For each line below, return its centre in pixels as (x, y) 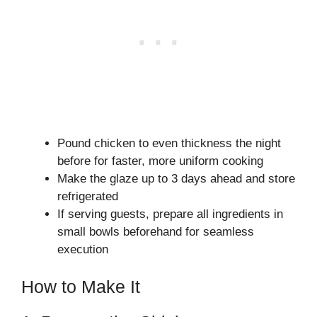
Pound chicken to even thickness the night (169, 143)
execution (83, 249)
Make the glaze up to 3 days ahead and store (176, 178)
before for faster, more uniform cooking (160, 161)
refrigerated (88, 196)
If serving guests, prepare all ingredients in (170, 214)
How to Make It (81, 287)
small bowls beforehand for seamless (156, 231)
